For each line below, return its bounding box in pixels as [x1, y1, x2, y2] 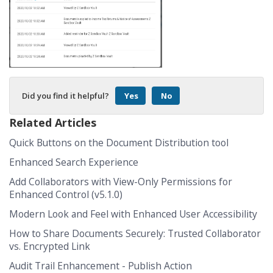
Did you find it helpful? [22, 90, 109, 102]
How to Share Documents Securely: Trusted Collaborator [9, 227, 261, 241]
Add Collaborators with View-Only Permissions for [9, 175, 232, 189]
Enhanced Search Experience [9, 155, 138, 169]
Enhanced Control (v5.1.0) [9, 188, 122, 202]
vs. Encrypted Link [9, 239, 90, 253]
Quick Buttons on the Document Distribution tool [9, 136, 229, 150]
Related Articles [9, 115, 96, 130]
